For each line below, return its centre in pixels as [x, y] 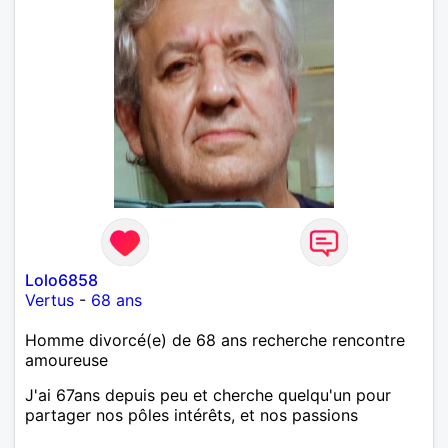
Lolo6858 [61, 279]
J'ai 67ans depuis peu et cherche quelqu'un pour [208, 394]
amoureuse [66, 359]
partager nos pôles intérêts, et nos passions [191, 414]
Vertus [49, 299]
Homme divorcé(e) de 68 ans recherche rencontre [215, 339]
